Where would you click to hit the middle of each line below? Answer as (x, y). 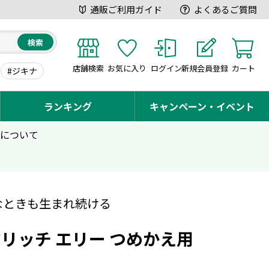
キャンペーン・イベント (202, 106)
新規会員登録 (205, 68)
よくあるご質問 (225, 9)
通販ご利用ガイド (126, 9)
